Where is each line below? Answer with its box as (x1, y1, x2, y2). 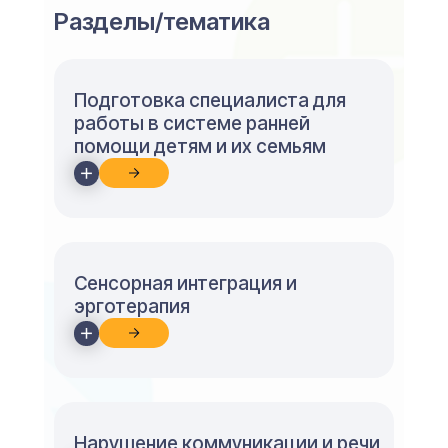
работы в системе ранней (74, 112, 310, 135)
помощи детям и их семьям (74, 135, 326, 158)
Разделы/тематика (54, 7, 270, 36)
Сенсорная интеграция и (74, 272, 297, 295)
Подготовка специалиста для (74, 89, 346, 112)
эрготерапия (74, 295, 190, 318)
